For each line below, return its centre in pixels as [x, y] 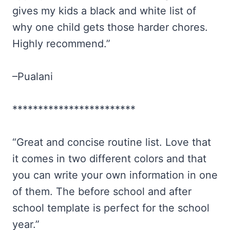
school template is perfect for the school [111, 208]
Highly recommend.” [61, 44]
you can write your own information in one [115, 175]
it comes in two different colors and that [109, 159]
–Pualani [33, 77]
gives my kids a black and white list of [104, 11]
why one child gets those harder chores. [110, 27]
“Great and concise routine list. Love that [112, 142]
